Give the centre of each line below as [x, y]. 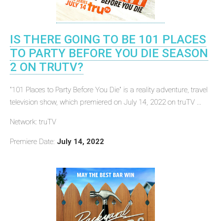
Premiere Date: [33, 141]
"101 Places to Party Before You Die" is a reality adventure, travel [109, 90]
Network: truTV [33, 122]
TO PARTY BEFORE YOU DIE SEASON [109, 53]
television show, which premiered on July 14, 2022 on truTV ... [106, 102]
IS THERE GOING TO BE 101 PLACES [108, 39]
